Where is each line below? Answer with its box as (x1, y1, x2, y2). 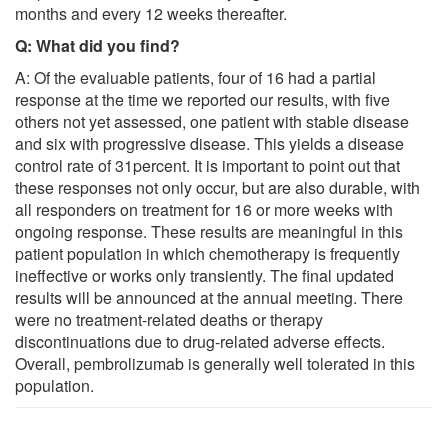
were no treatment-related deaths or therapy (15, 307, 323, 331)
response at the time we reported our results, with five (15, 87, 390, 111)
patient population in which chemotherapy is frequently (15, 241, 400, 265)
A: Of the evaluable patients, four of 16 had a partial (15, 65, 376, 89)
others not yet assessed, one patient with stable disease (15, 109, 409, 133)
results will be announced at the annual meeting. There (15, 285, 403, 309)
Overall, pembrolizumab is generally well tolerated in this (15, 351, 415, 375)
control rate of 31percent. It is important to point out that (15, 153, 400, 177)
